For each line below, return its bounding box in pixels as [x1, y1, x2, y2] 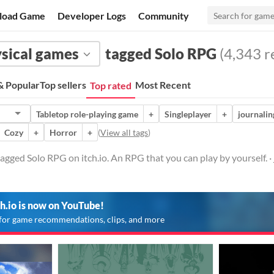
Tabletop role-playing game [36, 108, 138, 119]
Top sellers [40, 79, 86, 91]
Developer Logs [57, 9, 127, 21]
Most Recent [135, 79, 191, 91]
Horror [50, 127, 77, 138]
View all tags [100, 127, 148, 138]
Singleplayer [165, 108, 212, 119]
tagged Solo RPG [105, 45, 217, 62]
